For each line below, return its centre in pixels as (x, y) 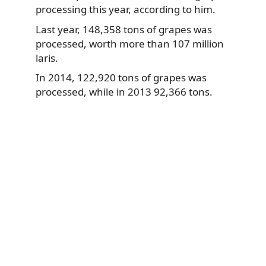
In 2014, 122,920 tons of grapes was (121, 78)
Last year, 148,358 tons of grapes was (124, 29)
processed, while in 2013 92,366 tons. (124, 92)
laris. (47, 58)
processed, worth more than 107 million (130, 43)
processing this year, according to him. (126, 9)
